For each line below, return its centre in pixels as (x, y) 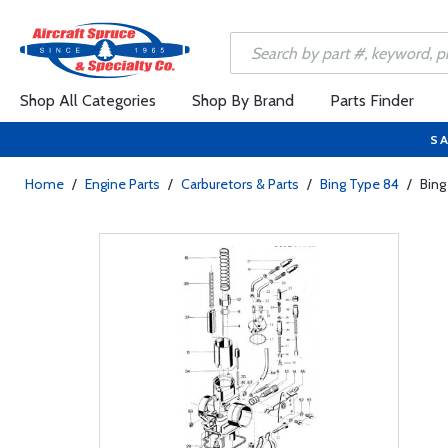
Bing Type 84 (359, 184)
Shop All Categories (88, 100)
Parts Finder (372, 100)
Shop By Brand (243, 100)
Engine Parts (122, 184)
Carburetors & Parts (240, 184)
